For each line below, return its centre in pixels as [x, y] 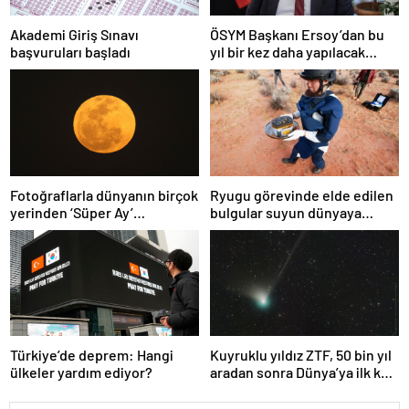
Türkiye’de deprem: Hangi [92, 355]
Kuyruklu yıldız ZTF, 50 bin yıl [301, 355]
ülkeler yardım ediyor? [81, 372]
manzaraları [47, 229]
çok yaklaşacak [257, 390]
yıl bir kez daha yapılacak [288, 52]
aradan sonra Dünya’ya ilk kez [303, 372]
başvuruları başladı [70, 52]
